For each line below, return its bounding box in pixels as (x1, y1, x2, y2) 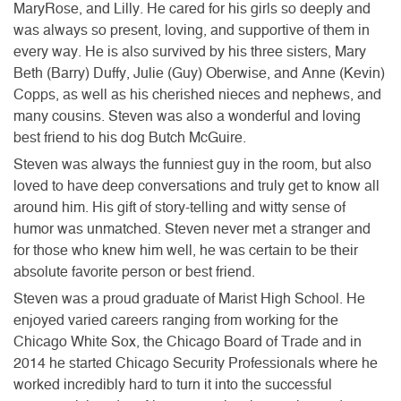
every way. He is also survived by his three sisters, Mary (13, 44, 366, 59)
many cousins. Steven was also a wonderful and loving (13, 108, 361, 124)
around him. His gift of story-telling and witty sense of (13, 200, 346, 215)
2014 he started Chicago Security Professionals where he (13, 355, 378, 371)
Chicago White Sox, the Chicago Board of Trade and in (13, 334, 362, 349)
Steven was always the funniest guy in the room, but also (13, 157, 371, 172)
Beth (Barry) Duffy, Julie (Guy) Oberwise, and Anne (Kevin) (13, 65, 385, 81)
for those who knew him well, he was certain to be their (13, 243, 358, 258)
